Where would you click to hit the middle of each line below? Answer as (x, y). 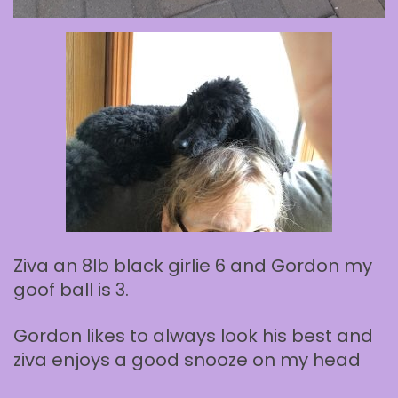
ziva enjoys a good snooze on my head (187, 359)
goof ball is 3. (71, 289)
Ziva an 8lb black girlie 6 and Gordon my (193, 265)
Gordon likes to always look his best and (193, 335)
